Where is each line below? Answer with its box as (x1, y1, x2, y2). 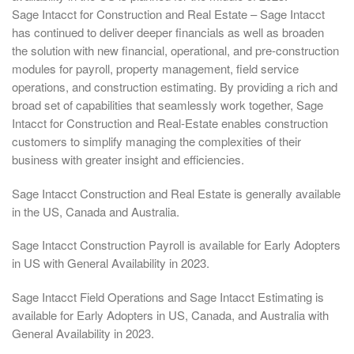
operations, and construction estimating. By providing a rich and (12, 78, 337, 96)
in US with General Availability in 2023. (12, 254, 209, 272)
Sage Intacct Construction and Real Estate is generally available (12, 184, 341, 201)
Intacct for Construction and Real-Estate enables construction (12, 115, 328, 132)
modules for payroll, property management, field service (12, 60, 299, 77)
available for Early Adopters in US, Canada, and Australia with (12, 306, 329, 323)
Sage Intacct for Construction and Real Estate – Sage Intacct (12, 6, 325, 23)
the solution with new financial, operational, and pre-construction (12, 42, 339, 59)
